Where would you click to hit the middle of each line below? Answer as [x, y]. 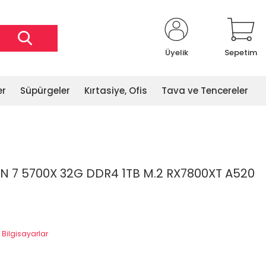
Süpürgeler [45, 91]
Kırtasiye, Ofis [116, 91]
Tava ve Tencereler [205, 91]
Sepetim [241, 53]
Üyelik [176, 53]
